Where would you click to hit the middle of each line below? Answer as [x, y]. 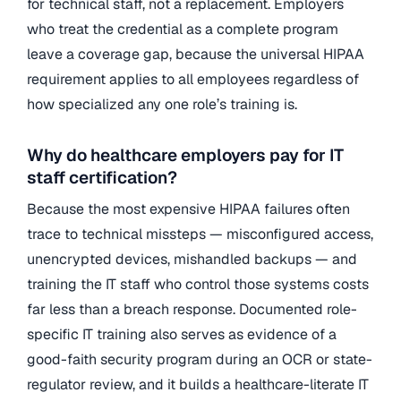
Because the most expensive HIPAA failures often [188, 209]
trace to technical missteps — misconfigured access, [200, 235]
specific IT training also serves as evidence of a [182, 335]
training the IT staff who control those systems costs [198, 285]
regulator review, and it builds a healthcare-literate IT [198, 385]
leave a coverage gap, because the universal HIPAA [196, 54]
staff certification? [102, 177]
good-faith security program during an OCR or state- [200, 360]
